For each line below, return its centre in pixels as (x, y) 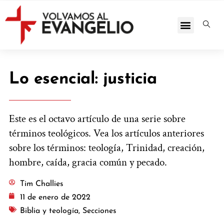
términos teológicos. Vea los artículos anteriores (106, 133)
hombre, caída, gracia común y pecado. (88, 162)
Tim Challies (42, 184)
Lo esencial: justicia (83, 79)
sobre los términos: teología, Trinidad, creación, (107, 148)
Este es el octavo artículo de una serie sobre (97, 119)
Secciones (99, 211)
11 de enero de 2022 (55, 197)
